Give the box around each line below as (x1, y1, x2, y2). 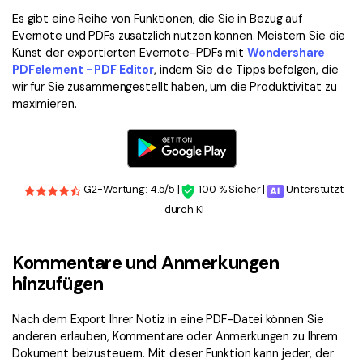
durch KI (164, 202, 204, 216)
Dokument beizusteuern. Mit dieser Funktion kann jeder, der (12, 345, 334, 361)
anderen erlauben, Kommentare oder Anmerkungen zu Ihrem (12, 328, 339, 344)
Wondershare (246, 45, 326, 61)
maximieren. (12, 96, 77, 112)
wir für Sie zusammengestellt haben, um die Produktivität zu (12, 79, 337, 95)
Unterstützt (284, 182, 344, 197)
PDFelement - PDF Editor (12, 62, 155, 78)
